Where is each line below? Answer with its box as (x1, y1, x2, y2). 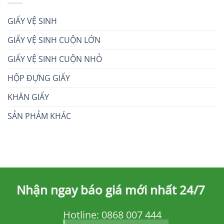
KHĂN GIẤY (7, 91, 49, 102)
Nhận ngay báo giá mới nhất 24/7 (16, 181, 205, 198)
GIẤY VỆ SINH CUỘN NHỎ (7, 53, 102, 64)
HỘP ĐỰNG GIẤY (7, 72, 70, 83)
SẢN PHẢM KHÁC (7, 110, 71, 121)
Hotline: (62, 207, 101, 221)
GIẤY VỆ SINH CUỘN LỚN (7, 34, 100, 45)
